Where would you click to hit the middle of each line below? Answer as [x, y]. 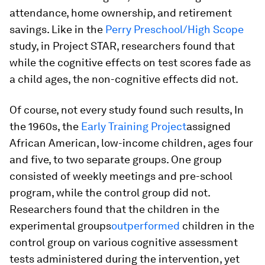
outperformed [146, 226]
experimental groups [60, 226]
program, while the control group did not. [110, 193]
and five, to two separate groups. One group [116, 160]
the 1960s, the [45, 127]
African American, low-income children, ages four [131, 143]
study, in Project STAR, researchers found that [122, 46]
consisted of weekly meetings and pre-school [121, 176]
